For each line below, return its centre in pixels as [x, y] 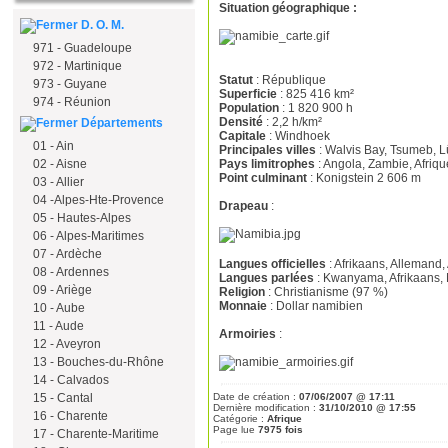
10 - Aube [57, 308]
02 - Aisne [58, 164]
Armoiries [249, 333]
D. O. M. [101, 25]
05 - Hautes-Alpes [80, 218]
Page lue [235, 429]
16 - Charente [69, 416]
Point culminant [264, 177]
